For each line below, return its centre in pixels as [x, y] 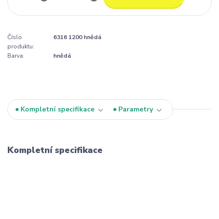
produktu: [21, 47]
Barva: [16, 56]
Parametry [136, 109]
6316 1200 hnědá [77, 37]
